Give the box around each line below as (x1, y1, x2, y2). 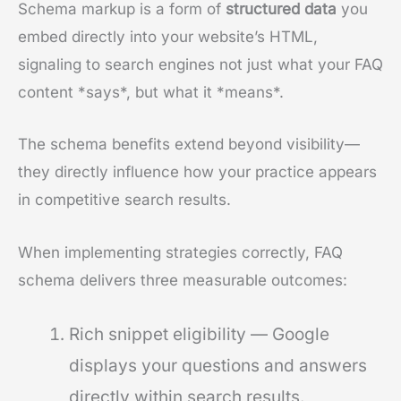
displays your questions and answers (69, 354, 367, 376)
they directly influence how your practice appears (18, 163, 377, 182)
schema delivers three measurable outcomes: (18, 270, 347, 289)
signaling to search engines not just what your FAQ (18, 55, 383, 74)
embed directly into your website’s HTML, (18, 28, 318, 47)
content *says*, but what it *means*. (18, 83, 284, 102)
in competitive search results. (18, 191, 231, 209)
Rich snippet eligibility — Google (69, 323, 329, 345)
